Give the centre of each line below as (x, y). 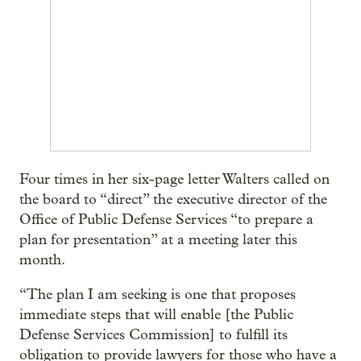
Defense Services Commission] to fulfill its (154, 335)
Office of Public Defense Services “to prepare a (166, 220)
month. (42, 260)
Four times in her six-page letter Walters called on (174, 179)
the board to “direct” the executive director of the (173, 199)
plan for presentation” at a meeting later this (158, 240)
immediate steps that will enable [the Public (156, 315)
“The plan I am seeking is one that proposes (158, 295)
